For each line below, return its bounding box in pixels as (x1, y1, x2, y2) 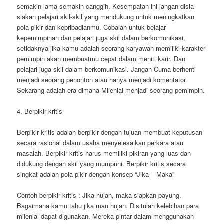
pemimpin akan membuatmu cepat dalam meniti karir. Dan (17, 53, 186, 63)
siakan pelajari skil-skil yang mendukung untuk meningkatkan (17, 11, 195, 21)
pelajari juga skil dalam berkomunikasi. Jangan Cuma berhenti (17, 64, 196, 74)
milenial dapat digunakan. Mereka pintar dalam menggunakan (17, 211, 194, 221)
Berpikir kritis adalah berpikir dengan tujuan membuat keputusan (17, 127, 203, 137)
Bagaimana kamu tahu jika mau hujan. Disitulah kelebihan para (17, 201, 199, 210)
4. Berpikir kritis (17, 106, 63, 116)
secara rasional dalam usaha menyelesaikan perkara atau (17, 137, 184, 147)
